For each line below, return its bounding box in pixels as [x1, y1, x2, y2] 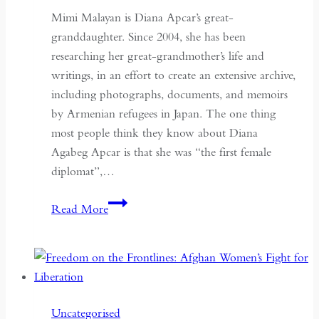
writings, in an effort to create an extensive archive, [51, 67, 296, 83]
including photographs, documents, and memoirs [51, 86, 288, 102]
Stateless [108, 213, 145, 229]
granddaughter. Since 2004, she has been [51, 28, 246, 44]
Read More [51, 201, 108, 216]
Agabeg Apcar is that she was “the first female [51, 144, 271, 159]
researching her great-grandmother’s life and [51, 48, 264, 63]
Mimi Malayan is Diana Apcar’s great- [51, 9, 234, 25]
